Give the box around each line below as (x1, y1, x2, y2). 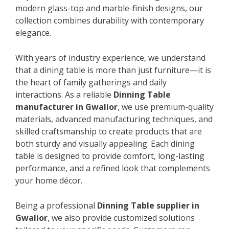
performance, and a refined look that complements (15, 162, 210, 174)
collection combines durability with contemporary (15, 14, 204, 26)
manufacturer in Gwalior (15, 101, 118, 112)
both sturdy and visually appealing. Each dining (15, 138, 195, 149)
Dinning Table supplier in (97, 199, 199, 211)
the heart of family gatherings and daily (15, 76, 167, 88)
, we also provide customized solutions (48, 212, 195, 223)
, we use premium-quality (118, 101, 214, 112)
